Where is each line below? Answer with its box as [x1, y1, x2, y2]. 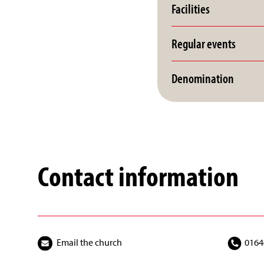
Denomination [171, 70, 234, 87]
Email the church [57, 236, 122, 248]
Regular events [171, 35, 236, 52]
